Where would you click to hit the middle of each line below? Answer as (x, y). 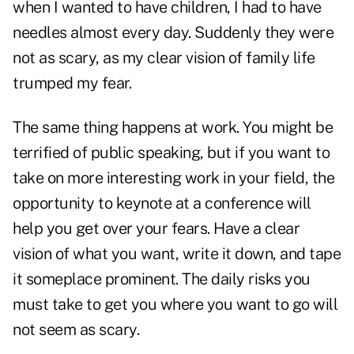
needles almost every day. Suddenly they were (173, 33)
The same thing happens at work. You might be (173, 128)
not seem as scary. (76, 330)
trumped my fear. (72, 83)
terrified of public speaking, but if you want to (171, 153)
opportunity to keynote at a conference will (162, 203)
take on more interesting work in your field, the (173, 178)
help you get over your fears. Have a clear (156, 229)
